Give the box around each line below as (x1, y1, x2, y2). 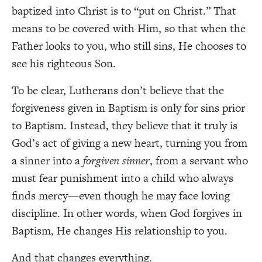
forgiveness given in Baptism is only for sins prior (12, 99, 245, 116)
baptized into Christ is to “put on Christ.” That (12, 2, 236, 19)
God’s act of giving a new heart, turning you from (12, 135, 247, 151)
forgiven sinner (83, 152, 150, 168)
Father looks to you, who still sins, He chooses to (12, 37, 246, 54)
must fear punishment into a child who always (12, 170, 233, 186)
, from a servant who (150, 152, 248, 168)
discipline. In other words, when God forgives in (12, 205, 242, 221)
